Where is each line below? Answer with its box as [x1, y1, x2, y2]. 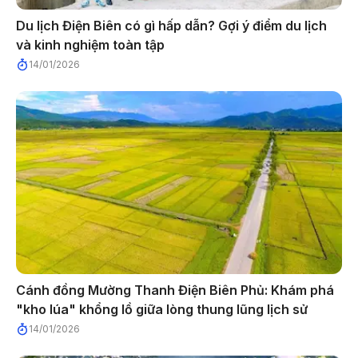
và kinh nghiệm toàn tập [16, 36, 165, 53]
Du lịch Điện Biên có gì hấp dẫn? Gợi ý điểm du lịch [16, 17, 327, 34]
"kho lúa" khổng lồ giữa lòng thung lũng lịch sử [16, 301, 308, 318]
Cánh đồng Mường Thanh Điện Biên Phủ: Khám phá [16, 282, 334, 299]
